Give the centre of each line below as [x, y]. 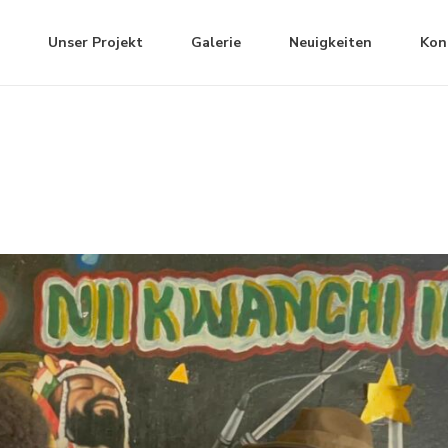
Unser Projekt [95, 42]
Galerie [216, 42]
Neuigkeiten [330, 42]
